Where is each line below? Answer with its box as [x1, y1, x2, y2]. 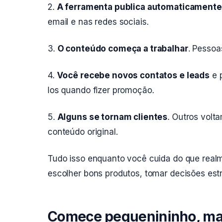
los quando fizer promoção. [48, 85, 154, 95]
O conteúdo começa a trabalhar [57, 44, 188, 54]
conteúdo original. [48, 127, 118, 137]
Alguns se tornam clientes [57, 112, 168, 122]
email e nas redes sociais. [48, 17, 149, 27]
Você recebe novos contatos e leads [56, 70, 210, 80]
